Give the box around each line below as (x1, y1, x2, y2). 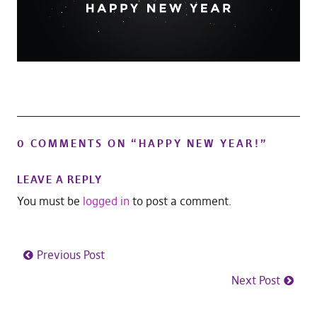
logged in (82, 194, 129, 209)
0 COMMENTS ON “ (16, 137, 139, 151)
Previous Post (36, 248, 105, 263)
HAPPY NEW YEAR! (138, 137, 260, 151)
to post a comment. (129, 194, 232, 209)
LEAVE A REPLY (16, 173, 103, 187)
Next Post (231, 273, 281, 288)
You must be (16, 194, 83, 209)
